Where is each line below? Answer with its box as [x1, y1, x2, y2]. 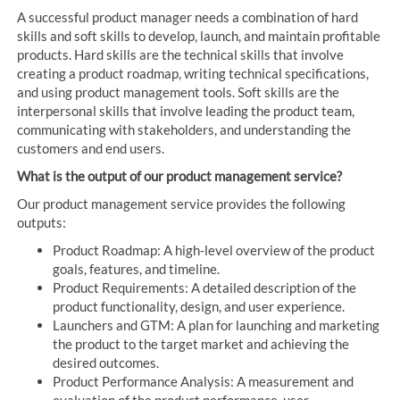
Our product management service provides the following [17, 196, 346, 212]
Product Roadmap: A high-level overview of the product [53, 242, 376, 259]
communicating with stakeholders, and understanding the [17, 121, 352, 138]
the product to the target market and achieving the [53, 336, 350, 353]
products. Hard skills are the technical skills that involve [17, 46, 345, 63]
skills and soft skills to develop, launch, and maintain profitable [17, 28, 381, 45]
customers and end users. [17, 140, 165, 157]
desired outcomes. [53, 354, 160, 371]
